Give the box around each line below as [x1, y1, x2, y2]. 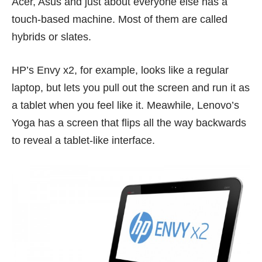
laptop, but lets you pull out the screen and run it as [12, 81, 250, 94]
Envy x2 [37, 64, 74, 76]
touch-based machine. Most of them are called [12, 13, 227, 25]
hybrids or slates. [12, 30, 91, 43]
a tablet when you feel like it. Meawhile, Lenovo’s [12, 99, 239, 111]
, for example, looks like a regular [74, 64, 229, 76]
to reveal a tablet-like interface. [12, 134, 155, 146]
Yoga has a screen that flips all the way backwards [12, 116, 246, 129]
